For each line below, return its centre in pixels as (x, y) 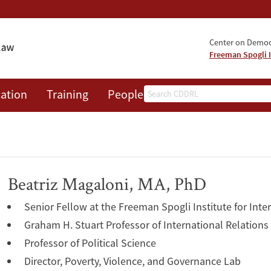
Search (160, 93)
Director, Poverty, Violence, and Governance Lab (132, 261)
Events (180, 94)
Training (67, 94)
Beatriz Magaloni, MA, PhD (107, 184)
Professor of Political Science (90, 243)
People (126, 94)
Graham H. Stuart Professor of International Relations (146, 225)
